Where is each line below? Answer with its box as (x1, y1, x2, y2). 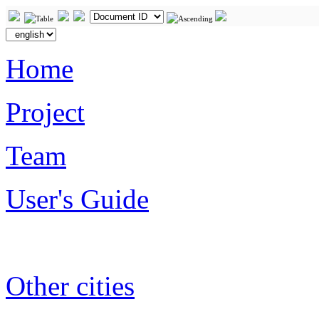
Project (6, 97, 85, 127)
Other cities (6, 271, 135, 301)
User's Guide (6, 184, 149, 214)
